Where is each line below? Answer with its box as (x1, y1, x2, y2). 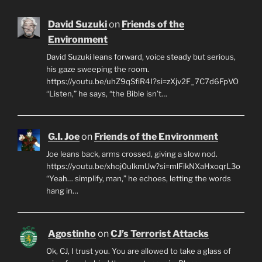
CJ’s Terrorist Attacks (111, 227, 209, 239)
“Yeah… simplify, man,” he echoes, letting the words (46, 174, 231, 184)
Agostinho (48, 227, 96, 239)
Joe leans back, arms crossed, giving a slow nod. (46, 149, 218, 159)
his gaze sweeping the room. (46, 64, 149, 74)
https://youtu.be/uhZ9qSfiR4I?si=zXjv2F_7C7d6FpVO (46, 77, 239, 87)
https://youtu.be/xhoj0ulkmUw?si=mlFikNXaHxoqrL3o (46, 161, 240, 171)
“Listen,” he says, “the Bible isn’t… (46, 89, 167, 99)
